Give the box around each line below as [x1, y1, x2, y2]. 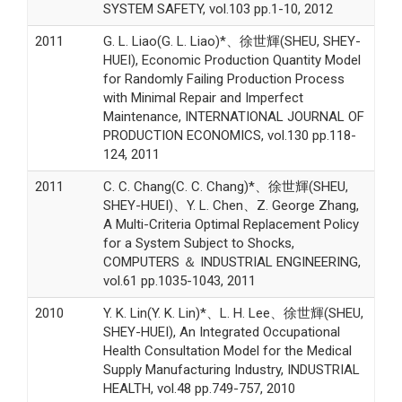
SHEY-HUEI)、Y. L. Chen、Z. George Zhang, [102, 197, 359, 214]
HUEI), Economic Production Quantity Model [102, 51, 361, 68]
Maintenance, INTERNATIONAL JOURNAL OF [102, 108, 364, 125]
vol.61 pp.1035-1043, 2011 [102, 272, 256, 289]
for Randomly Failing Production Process [102, 70, 345, 87]
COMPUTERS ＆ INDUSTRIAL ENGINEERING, [102, 253, 361, 270]
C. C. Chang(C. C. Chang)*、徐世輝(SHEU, [102, 178, 348, 195]
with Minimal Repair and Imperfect [102, 89, 303, 106]
